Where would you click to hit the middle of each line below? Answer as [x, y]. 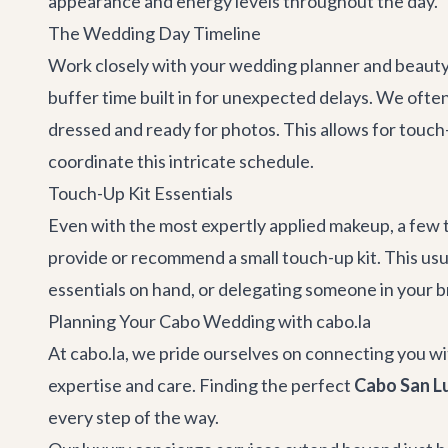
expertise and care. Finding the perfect [201, 385]
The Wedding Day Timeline [154, 33]
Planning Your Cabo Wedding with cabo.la [209, 321]
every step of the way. [133, 417]
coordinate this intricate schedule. [181, 161]
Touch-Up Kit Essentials [140, 193]
